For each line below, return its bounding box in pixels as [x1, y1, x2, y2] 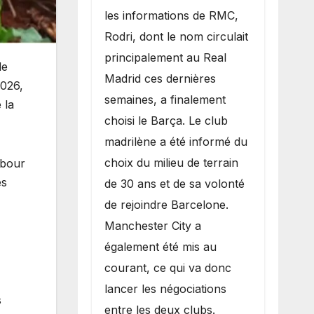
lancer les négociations [104, 281, 226, 296]
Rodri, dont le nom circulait [104, 29, 248, 43]
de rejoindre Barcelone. [104, 197, 228, 212]
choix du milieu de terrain [104, 155, 238, 170]
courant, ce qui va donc [104, 260, 231, 275]
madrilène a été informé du [104, 134, 247, 149]
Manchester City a [104, 218, 201, 233]
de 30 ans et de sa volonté [104, 176, 245, 191]
